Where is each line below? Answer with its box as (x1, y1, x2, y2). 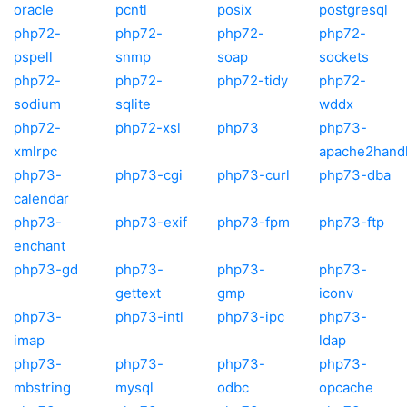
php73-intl (115, 307, 184, 325)
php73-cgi (115, 165, 183, 184)
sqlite (115, 94, 151, 113)
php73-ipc (217, 307, 284, 325)
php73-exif (115, 213, 187, 231)
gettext (115, 283, 161, 302)
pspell (14, 47, 53, 65)
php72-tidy (217, 71, 288, 89)
